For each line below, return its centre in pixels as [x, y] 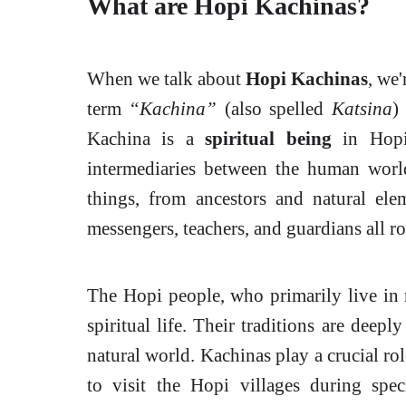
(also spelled [274, 109]
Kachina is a [146, 139]
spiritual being [268, 139]
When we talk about [166, 79]
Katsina [362, 109]
